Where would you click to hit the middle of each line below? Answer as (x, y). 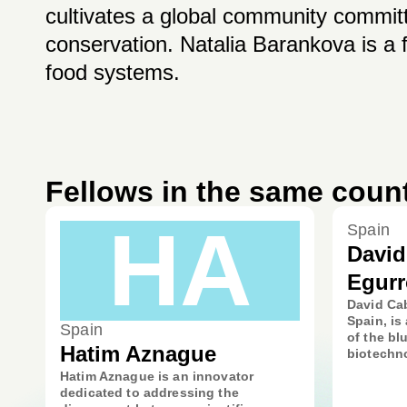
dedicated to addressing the (149, 392)
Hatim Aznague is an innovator (157, 376)
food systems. (113, 72)
